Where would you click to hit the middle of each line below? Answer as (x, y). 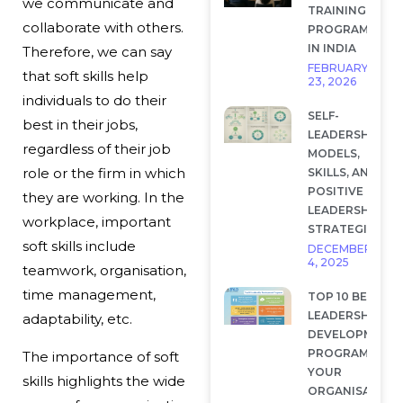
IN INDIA (331, 48)
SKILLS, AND (342, 172)
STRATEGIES (344, 228)
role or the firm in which (103, 173)
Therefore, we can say (97, 51)
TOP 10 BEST (345, 296)
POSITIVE (335, 191)
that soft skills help (85, 76)
